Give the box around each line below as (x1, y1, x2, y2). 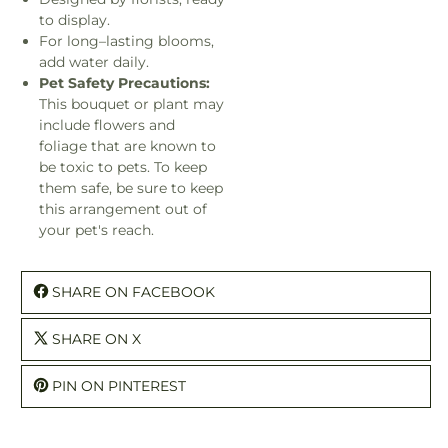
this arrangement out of (39, 199, 207, 218)
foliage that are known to (39, 136, 216, 155)
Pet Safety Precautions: (39, 73, 210, 92)
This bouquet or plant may (39, 94, 224, 113)
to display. (39, 10, 110, 29)
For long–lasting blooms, (39, 31, 214, 50)
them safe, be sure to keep (39, 178, 223, 197)
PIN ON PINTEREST (52, 376, 186, 395)
